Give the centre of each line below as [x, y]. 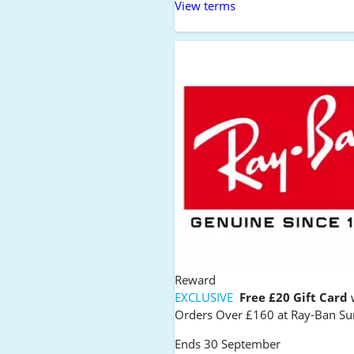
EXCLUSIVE [206, 298]
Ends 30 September [228, 344]
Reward [196, 280]
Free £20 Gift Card [294, 298]
